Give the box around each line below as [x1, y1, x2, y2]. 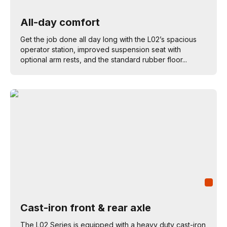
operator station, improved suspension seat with [20, 45, 181, 54]
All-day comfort [20, 16, 100, 28]
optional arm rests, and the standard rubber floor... [20, 55, 187, 64]
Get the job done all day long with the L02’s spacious [20, 35, 197, 44]
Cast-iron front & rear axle [20, 202, 151, 214]
